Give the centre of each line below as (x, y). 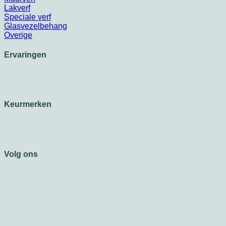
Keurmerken (28, 104)
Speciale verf (27, 17)
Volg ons (21, 154)
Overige (18, 35)
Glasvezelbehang (36, 26)
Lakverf (17, 8)
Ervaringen (25, 54)
